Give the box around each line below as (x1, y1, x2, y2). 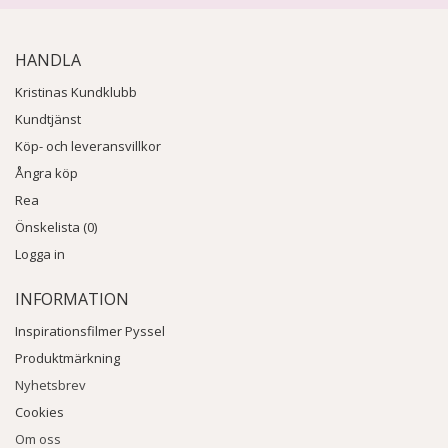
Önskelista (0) (15, 217, 97, 236)
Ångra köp (15, 163, 78, 182)
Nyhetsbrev (15, 375, 86, 394)
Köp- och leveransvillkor (15, 136, 161, 155)
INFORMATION (15, 287, 129, 310)
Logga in (15, 244, 65, 263)
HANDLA (15, 48, 81, 71)
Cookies (15, 402, 64, 421)
